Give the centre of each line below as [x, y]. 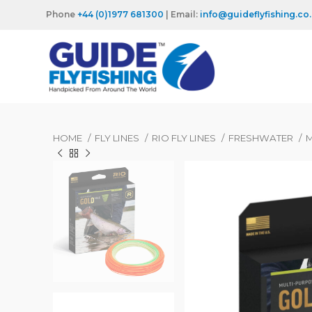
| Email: [182, 14]
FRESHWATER [262, 138]
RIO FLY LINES [185, 138]
